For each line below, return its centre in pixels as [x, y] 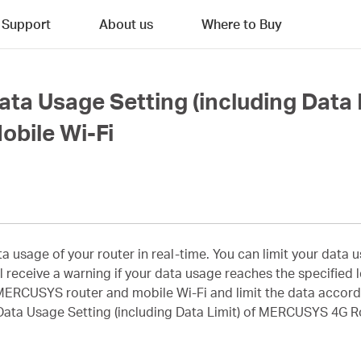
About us [126, 24]
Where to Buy [242, 24]
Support [26, 24]
